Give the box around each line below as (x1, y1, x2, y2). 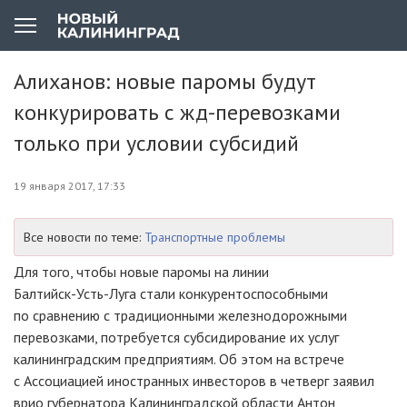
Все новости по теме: (24, 229, 144, 245)
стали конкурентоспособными (136, 284, 328, 303)
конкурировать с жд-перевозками (14, 98, 341, 126)
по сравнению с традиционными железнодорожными (14, 306, 347, 324)
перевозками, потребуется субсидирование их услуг (14, 328, 339, 346)
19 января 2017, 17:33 (14, 179, 125, 193)
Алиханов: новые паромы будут (14, 67, 316, 95)
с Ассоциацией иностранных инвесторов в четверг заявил (14, 372, 374, 390)
